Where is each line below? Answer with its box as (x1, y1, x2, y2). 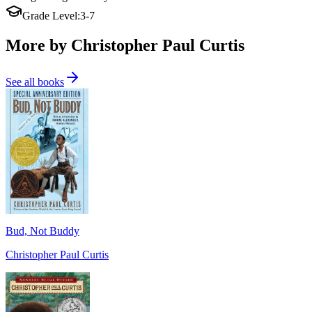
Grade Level (22, 9, 77, 22)
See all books (6, 75, 64, 88)
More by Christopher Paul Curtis (6, 36, 244, 54)
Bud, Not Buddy (6, 224, 79, 237)
